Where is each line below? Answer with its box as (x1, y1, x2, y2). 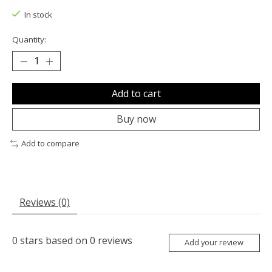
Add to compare (21, 138, 80, 149)
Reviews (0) (19, 195, 70, 209)
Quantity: (12, 34, 46, 46)
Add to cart (111, 87, 161, 101)
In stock (24, 9, 52, 21)
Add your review (185, 237, 244, 248)
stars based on (18, 234, 90, 248)
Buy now (116, 112, 156, 126)
